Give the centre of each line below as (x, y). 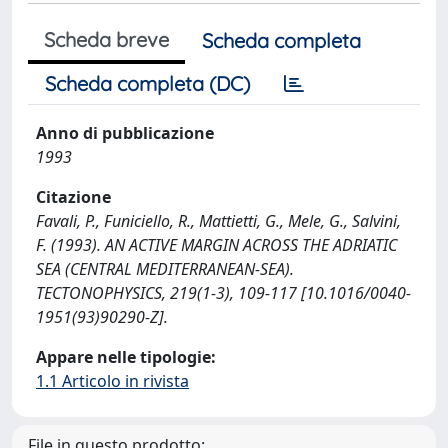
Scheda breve (106, 39)
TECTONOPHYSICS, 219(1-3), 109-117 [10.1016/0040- (223, 293)
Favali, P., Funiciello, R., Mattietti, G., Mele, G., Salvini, (218, 221)
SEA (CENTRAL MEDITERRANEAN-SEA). (165, 269)
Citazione (73, 197)
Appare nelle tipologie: (126, 357)
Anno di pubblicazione (125, 133)
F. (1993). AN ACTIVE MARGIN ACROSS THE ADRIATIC (216, 245)
